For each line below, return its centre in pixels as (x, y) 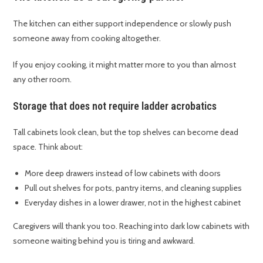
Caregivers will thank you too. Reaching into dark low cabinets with (131, 226)
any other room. (43, 80)
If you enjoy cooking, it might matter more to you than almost (125, 65)
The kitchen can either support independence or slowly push (122, 24)
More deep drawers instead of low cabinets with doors (123, 173)
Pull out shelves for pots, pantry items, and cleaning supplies (134, 188)
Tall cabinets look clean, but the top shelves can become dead (126, 132)
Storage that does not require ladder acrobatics (115, 106)
